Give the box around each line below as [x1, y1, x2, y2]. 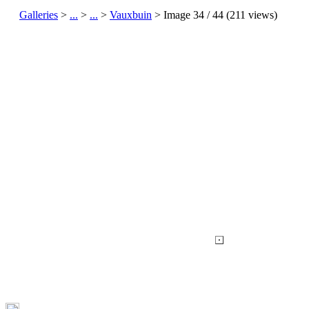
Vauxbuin [110, 9, 152, 21]
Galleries [19, 9, 58, 21]
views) [246, 9, 277, 21]
